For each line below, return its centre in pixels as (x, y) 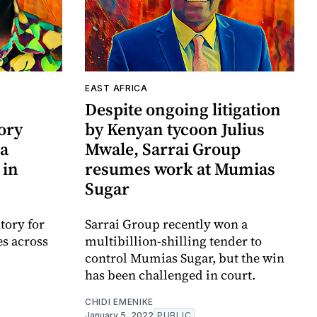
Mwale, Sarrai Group (163, 149)
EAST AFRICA (116, 88)
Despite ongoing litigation (183, 110)
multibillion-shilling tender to (173, 241)
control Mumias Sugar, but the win (185, 258)
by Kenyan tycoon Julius (175, 129)
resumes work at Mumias (180, 169)
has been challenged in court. (170, 275)
